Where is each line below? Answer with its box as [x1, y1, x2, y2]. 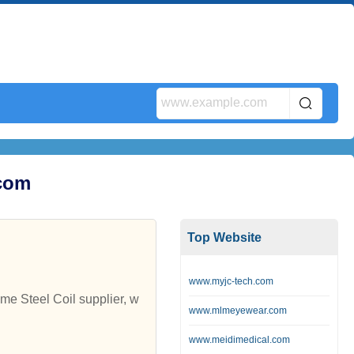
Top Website [187, 231, 262, 244]
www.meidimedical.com [189, 334, 290, 345]
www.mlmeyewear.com [189, 305, 287, 316]
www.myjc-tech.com [189, 276, 273, 287]
